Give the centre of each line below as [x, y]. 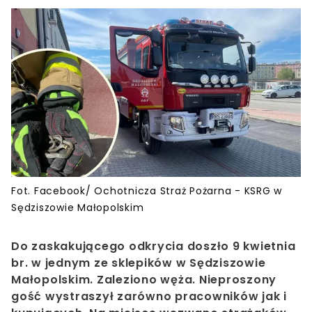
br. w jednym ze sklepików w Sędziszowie [139, 263]
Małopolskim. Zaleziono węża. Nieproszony [144, 280]
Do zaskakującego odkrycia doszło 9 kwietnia [154, 247]
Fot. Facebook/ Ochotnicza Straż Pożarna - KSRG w [147, 191]
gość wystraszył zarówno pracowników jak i [149, 297]
